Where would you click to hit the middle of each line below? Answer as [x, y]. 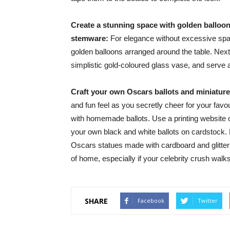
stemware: [91, 39]
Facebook [151, 201]
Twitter [208, 201]
